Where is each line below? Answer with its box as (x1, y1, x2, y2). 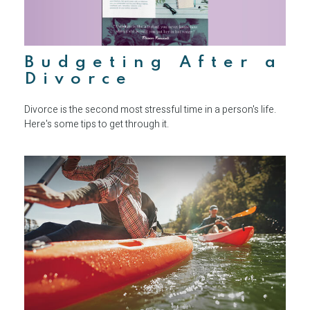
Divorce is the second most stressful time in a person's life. (24, 102, 276, 117)
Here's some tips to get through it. (24, 116, 169, 131)
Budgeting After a (24, 54, 282, 71)
